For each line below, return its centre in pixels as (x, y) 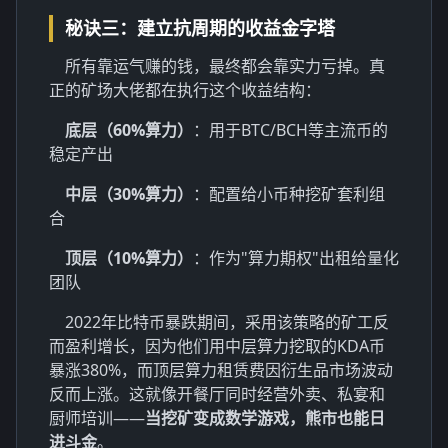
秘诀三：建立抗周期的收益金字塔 (200, 27)
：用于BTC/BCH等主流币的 (290, 129)
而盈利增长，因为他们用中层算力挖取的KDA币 (217, 345)
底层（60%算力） (129, 129)
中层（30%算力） (129, 193)
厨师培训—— (97, 417)
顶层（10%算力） (129, 257)
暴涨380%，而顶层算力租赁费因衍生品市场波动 (221, 369)
